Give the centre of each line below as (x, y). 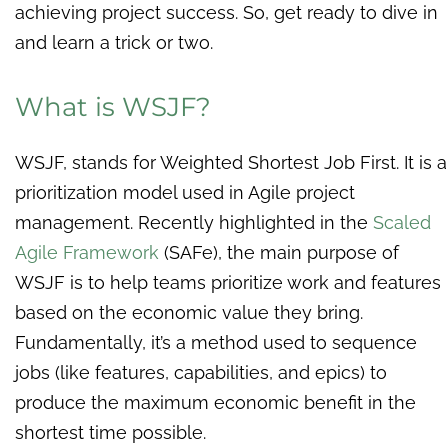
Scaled (402, 222)
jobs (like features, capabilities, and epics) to (201, 372)
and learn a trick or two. (114, 42)
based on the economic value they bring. (189, 312)
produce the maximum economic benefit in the (215, 402)
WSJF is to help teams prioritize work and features (228, 282)
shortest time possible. (110, 432)
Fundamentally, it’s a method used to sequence (216, 342)
